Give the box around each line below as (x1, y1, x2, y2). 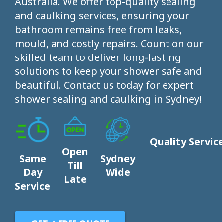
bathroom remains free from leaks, (15, 23, 182, 36)
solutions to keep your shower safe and (15, 64, 202, 78)
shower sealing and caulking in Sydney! (15, 92, 202, 106)
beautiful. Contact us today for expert (15, 78, 194, 92)
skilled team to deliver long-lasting (15, 51, 181, 64)
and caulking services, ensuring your (15, 9, 189, 22)
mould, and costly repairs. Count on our (15, 37, 204, 50)
